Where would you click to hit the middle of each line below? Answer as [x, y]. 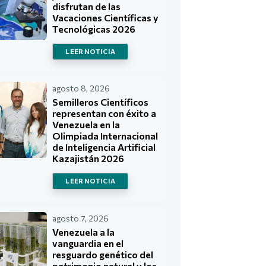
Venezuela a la [84, 232]
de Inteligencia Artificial [104, 147]
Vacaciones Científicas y [106, 17]
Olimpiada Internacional [105, 136]
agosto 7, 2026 [81, 218]
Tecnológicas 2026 [94, 28]
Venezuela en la [86, 125]
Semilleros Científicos [101, 102]
